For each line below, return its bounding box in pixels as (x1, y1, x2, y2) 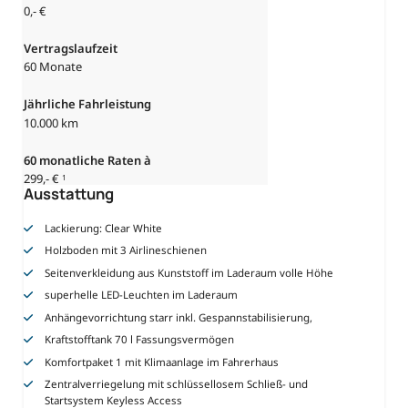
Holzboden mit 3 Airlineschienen (45, 243, 208, 258)
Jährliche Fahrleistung (24, 96, 151, 113)
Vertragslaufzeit (24, 39, 117, 56)
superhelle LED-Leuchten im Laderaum (45, 288, 239, 302)
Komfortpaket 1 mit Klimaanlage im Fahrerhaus (45, 354, 280, 369)
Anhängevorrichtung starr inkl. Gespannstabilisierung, (45, 310, 313, 324)
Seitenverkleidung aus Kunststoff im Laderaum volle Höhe (45, 265, 334, 280)
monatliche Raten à (36, 151, 151, 168)
